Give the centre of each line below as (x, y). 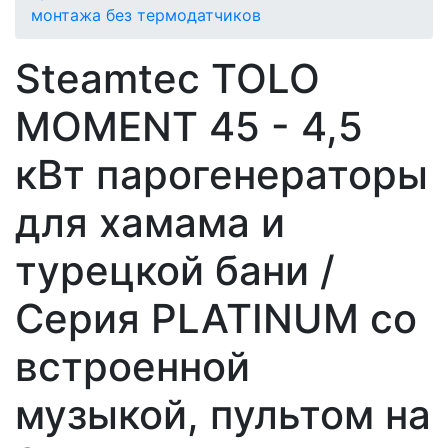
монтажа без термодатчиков (146, 15)
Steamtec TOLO (167, 78)
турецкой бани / (175, 270)
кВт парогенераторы (221, 174)
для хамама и (150, 222)
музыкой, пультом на (223, 414)
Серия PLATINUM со (216, 318)
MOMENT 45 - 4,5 (189, 126)
